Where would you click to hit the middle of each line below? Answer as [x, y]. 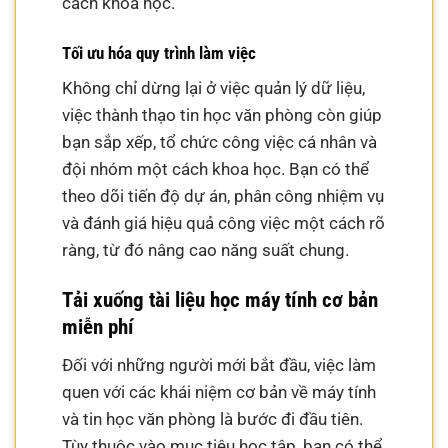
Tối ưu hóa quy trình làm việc [159, 52]
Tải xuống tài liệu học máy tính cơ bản [220, 300]
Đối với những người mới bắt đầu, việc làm [219, 364]
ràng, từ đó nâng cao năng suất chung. [206, 250]
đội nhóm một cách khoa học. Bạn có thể [216, 169]
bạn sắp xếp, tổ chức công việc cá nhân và [220, 142]
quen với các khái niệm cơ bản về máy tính [219, 391]
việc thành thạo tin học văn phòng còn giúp [222, 115]
